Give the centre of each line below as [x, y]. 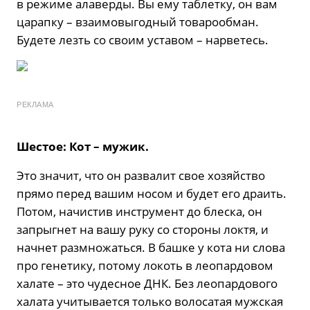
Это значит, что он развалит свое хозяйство [141, 176]
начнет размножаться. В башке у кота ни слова [151, 248]
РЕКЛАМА [35, 105]
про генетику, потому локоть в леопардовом [145, 266]
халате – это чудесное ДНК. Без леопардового [147, 284]
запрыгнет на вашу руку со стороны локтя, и [143, 230]
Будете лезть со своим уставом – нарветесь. [143, 40]
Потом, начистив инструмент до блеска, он [139, 212]
